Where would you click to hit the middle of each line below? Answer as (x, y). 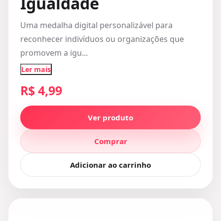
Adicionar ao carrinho (110, 165)
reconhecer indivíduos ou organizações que (102, 39)
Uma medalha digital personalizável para (96, 25)
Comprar (110, 141)
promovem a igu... (54, 53)
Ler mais (36, 69)
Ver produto (110, 117)
